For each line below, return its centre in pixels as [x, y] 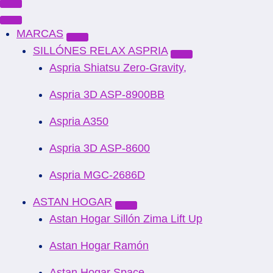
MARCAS [40, 34]
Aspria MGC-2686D [97, 175]
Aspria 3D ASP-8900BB [107, 94]
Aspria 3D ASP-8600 [100, 148]
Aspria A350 [79, 121]
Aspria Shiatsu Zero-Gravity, [118, 68]
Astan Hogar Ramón [99, 246]
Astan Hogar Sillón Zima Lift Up [126, 219]
